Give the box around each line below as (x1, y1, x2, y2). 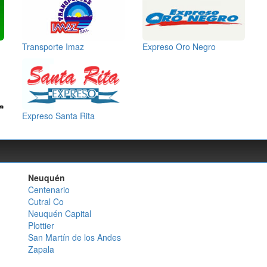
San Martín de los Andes (28, 231, 122, 243)
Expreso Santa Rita (22, 109, 95, 122)
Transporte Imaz (22, 40, 84, 52)
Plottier (28, 219, 55, 231)
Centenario (28, 183, 70, 195)
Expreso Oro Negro (142, 40, 216, 52)
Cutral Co (28, 195, 64, 207)
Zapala (28, 243, 55, 255)
